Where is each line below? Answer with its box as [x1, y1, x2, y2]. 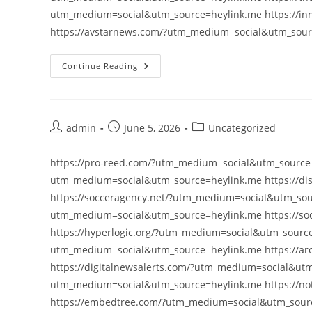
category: [192, 135, 234, 148]
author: [49, 135, 84, 148]
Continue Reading [62, 61, 138, 71]
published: [107, 135, 157, 148]
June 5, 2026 [124, 121, 180, 134]
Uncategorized [208, 121, 276, 134]
